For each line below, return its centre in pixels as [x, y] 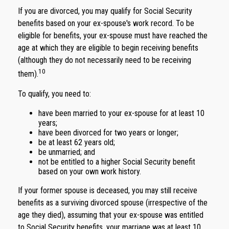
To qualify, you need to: [54, 94]
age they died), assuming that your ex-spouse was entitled [111, 215]
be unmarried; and [67, 152]
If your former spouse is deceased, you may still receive [108, 190]
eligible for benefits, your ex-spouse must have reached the [113, 35]
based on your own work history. [90, 171]
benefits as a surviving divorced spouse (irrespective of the [113, 202]
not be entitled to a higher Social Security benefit [117, 162]
